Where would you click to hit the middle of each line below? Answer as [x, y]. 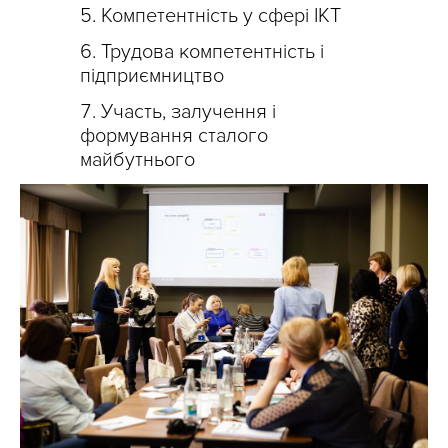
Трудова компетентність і [212, 52]
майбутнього [137, 160]
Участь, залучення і [188, 112]
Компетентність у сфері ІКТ [221, 16]
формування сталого [174, 136]
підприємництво [152, 76]
